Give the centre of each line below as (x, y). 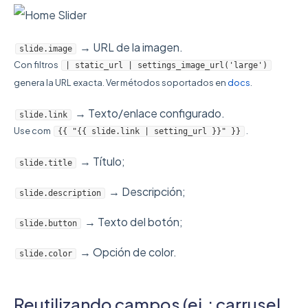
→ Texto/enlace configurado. (149, 113)
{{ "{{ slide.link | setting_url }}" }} (149, 132)
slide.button (48, 224)
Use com (33, 131)
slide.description (60, 194)
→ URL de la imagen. (130, 47)
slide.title (46, 163)
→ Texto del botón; (133, 222)
